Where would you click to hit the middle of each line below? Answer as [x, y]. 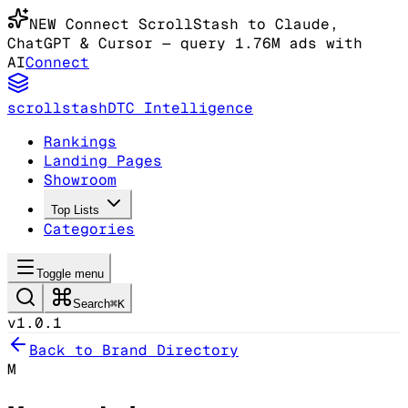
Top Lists [75, 210]
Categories [89, 229]
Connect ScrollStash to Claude [198, 24]
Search [92, 304]
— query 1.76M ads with [258, 43]
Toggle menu [70, 274]
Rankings [80, 142]
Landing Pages [103, 161]
